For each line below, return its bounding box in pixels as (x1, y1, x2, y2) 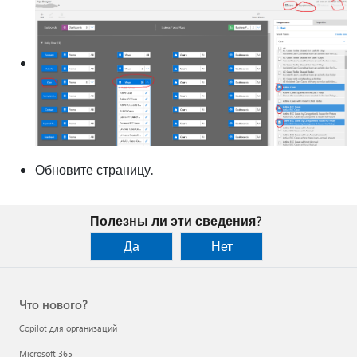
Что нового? (19, 296, 88, 312)
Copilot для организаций (19, 322, 117, 334)
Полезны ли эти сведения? (89, 212, 261, 229)
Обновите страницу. (35, 160, 153, 178)
